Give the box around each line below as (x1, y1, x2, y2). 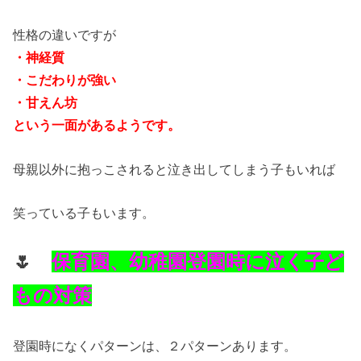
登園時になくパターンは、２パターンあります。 (13, 338, 297, 353)
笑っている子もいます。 (13, 205, 156, 220)
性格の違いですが (13, 27, 117, 43)
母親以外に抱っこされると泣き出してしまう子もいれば (13, 161, 336, 176)
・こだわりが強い (13, 73, 117, 88)
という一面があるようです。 (13, 118, 181, 133)
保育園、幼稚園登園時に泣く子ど (52, 251, 345, 273)
